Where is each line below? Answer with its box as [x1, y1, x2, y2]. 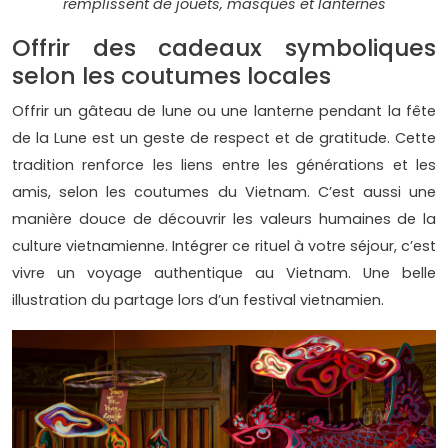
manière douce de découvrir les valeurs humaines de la [12, 208, 436, 229]
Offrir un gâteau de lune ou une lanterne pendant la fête [12, 100, 436, 121]
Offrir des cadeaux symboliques [12, 30, 436, 64]
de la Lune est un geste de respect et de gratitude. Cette [12, 127, 436, 148]
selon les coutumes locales [12, 58, 331, 92]
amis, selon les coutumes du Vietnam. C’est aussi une [12, 181, 436, 202]
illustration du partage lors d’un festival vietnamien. [12, 289, 384, 310]
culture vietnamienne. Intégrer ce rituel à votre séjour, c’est [12, 235, 436, 256]
